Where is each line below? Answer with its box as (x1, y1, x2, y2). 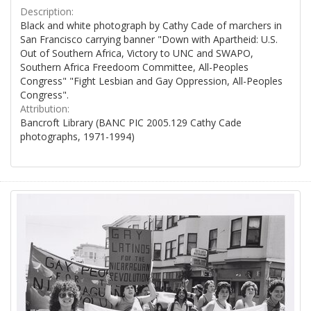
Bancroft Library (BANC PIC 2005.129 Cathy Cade (20, 115, 242, 129)
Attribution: (20, 101, 69, 115)
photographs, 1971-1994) (20, 129, 135, 143)
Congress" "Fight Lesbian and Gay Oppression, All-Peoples (20, 74, 283, 87)
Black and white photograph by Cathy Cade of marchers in (20, 18, 282, 32)
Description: (20, 4, 74, 18)
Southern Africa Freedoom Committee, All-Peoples (20, 60, 249, 74)
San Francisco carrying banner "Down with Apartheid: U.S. (20, 32, 278, 46)
